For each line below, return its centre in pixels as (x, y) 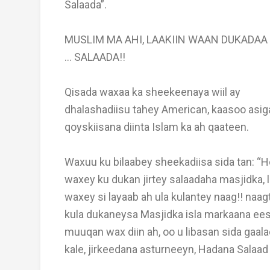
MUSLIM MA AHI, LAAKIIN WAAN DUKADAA (166, 39)
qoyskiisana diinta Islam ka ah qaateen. (157, 127)
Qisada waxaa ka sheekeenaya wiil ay (152, 92)
